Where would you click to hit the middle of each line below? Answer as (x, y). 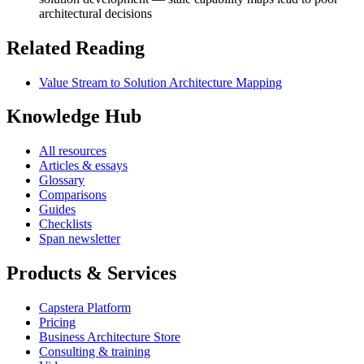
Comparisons (73, 195)
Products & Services (91, 273)
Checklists (65, 224)
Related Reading (76, 48)
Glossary (62, 180)
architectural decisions (95, 13)
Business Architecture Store (110, 337)
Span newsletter (80, 239)
